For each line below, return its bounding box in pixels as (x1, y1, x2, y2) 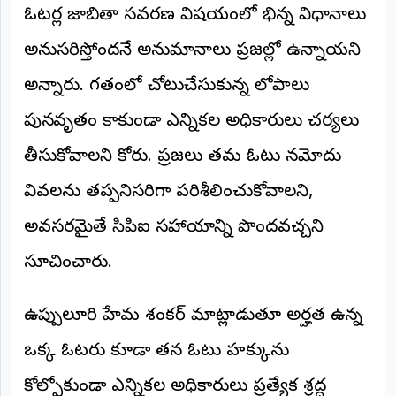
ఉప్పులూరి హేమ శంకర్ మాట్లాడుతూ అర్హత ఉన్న (24, 304, 362, 329)
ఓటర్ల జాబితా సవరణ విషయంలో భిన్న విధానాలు (24, 4, 366, 28)
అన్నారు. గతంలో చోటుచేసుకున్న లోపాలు (24, 74, 309, 99)
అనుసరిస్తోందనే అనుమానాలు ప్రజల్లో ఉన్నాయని (24, 39, 361, 64)
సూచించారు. (24, 251, 112, 276)
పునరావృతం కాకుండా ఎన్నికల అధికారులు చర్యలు (24, 110, 359, 134)
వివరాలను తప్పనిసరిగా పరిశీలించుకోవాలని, (24, 180, 313, 205)
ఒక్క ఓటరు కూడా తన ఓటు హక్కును (24, 339, 289, 364)
